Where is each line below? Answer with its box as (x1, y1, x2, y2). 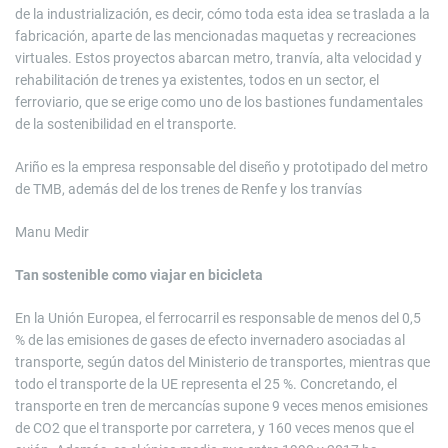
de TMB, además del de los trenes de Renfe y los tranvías (15, 181, 362, 198)
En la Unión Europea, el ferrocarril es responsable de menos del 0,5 (15, 310, 421, 327)
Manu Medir (15, 224, 89, 241)
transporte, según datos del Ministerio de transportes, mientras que (15, 354, 430, 371)
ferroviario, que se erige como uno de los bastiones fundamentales (15, 94, 423, 111)
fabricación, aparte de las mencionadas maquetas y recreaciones (15, 28, 416, 45)
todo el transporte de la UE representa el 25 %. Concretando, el (15, 376, 397, 393)
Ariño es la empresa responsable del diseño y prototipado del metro (15, 159, 428, 176)
